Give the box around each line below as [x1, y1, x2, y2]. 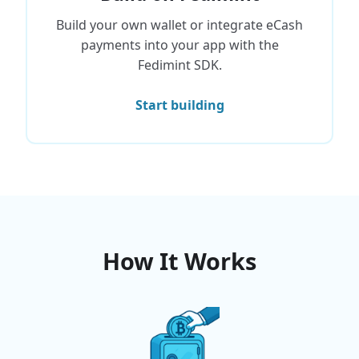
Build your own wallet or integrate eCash [56, 16, 303, 34]
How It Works [103, 245, 256, 276]
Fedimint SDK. [137, 56, 222, 74]
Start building [135, 96, 224, 114]
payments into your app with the [80, 36, 279, 54]
